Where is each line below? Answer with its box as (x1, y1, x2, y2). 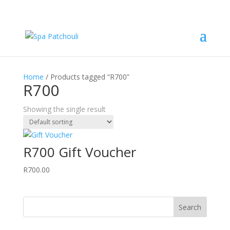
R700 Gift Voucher (23, 143, 136, 161)
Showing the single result (23, 104, 106, 114)
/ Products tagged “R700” (43, 72, 129, 82)
